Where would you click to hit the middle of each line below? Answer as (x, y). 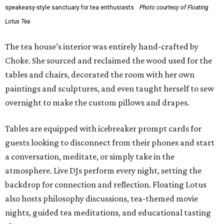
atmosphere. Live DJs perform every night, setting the (103, 170)
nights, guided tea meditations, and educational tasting (108, 212)
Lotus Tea (17, 21)
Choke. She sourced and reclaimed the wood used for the (108, 60)
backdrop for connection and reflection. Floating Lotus (106, 184)
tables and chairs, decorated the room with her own (100, 74)
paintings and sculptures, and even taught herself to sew (109, 88)
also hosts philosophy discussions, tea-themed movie (101, 198)
